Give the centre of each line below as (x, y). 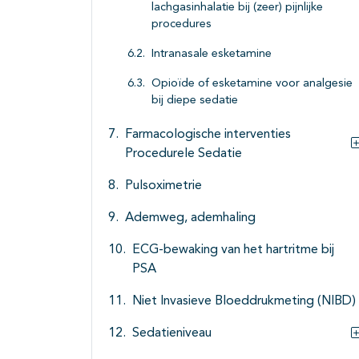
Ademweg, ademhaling (190, 218)
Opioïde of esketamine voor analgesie (252, 84)
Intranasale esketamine (212, 54)
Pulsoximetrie (163, 186)
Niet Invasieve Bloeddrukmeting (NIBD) (244, 302)
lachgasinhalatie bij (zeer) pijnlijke (237, 8)
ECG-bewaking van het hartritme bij (233, 250)
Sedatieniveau (172, 334)
